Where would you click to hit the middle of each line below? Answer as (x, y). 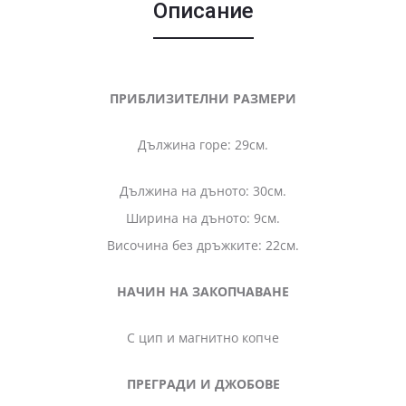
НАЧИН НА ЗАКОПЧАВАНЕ (203, 291)
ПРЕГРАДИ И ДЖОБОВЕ (203, 383)
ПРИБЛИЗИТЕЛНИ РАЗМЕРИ (203, 98)
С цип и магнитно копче (203, 337)
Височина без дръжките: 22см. (203, 245)
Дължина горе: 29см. (203, 144)
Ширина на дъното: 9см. (203, 217)
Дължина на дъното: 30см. (203, 190)
